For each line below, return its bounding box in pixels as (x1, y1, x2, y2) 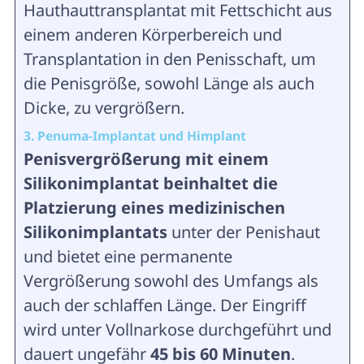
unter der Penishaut (171, 221, 320, 243)
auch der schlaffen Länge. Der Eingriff (23, 294, 306, 316)
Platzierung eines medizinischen (23, 197, 285, 219)
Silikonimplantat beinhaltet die (23, 172, 278, 194)
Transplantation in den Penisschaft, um (23, 48, 316, 70)
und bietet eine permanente (23, 245, 232, 267)
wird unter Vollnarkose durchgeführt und (23, 318, 331, 340)
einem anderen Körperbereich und (23, 24, 282, 45)
